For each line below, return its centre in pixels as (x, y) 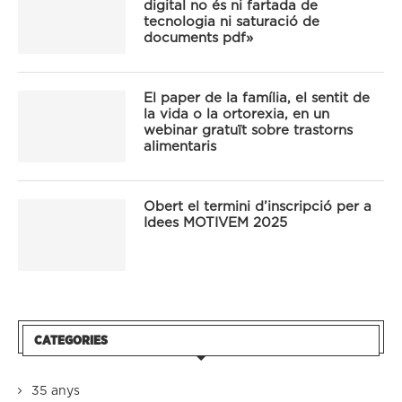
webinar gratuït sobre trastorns (248, 131)
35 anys (56, 392)
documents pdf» (198, 39)
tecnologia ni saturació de (232, 22)
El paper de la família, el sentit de (257, 99)
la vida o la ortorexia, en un (236, 115)
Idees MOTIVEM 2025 (215, 223)
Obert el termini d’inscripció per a (258, 207)
